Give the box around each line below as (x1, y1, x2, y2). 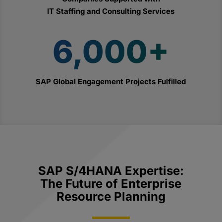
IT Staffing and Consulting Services (47, 6, 175, 16)
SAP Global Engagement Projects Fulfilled (36, 76, 186, 86)
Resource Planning (56, 189, 166, 204)
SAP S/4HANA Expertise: (38, 163, 184, 178)
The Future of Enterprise (40, 176, 182, 191)
